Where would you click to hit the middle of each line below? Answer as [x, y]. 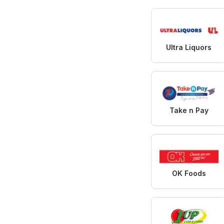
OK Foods [189, 173]
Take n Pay [189, 110]
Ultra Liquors [189, 47]
